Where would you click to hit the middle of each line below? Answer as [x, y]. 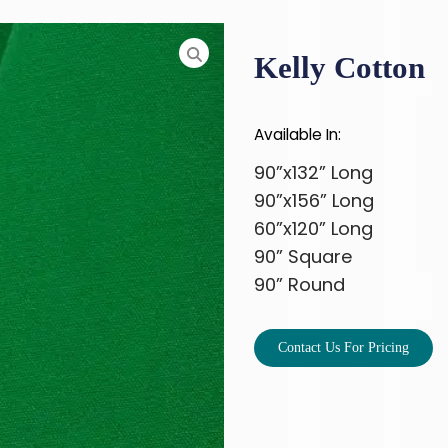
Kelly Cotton [339, 68]
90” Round [299, 285]
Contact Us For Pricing [343, 348]
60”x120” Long [313, 229]
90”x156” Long [314, 201]
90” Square [303, 257]
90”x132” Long [313, 173]
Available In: [297, 135]
